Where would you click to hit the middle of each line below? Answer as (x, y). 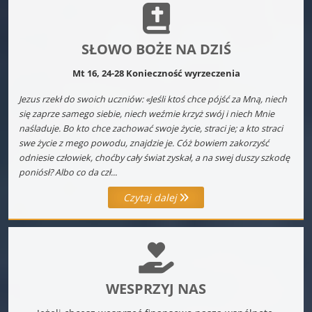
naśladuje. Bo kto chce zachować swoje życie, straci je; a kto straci (151, 128)
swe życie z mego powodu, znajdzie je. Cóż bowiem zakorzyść (144, 143)
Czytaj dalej (151, 197)
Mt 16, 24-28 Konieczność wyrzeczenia (156, 73)
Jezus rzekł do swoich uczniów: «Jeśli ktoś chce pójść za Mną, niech (153, 99)
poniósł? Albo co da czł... (68, 172)
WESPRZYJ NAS (156, 288)
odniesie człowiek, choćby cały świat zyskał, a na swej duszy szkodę (154, 157)
